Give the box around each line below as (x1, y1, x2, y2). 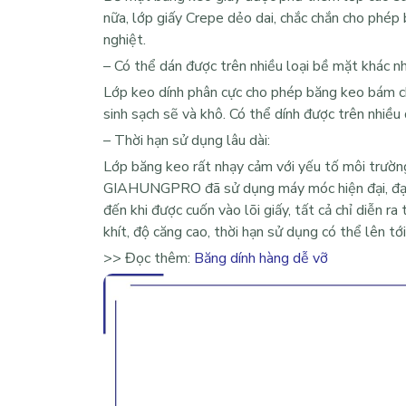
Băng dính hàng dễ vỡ (190, 247, 328, 268)
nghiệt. (103, 29, 146, 50)
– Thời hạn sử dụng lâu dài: (103, 130, 270, 150)
